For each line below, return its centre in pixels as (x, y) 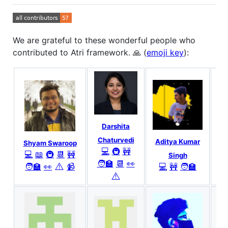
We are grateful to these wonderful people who (104, 40)
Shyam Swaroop (50, 143)
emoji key (165, 52)
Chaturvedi (116, 140)
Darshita (116, 126)
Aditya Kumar (178, 141)
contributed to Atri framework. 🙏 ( (80, 52)
